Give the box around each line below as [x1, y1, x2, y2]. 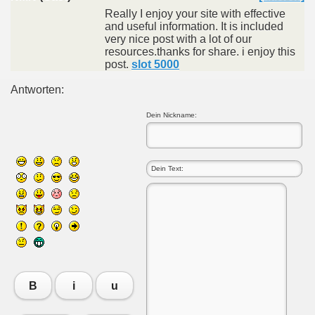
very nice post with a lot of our [105, 33, 252, 45]
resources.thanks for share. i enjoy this [105, 46, 295, 58]
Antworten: [11, 84, 64, 96]
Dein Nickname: [146, 111, 197, 119]
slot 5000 [131, 58, 179, 70]
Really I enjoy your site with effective [105, 8, 285, 20]
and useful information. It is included [105, 20, 283, 32]
